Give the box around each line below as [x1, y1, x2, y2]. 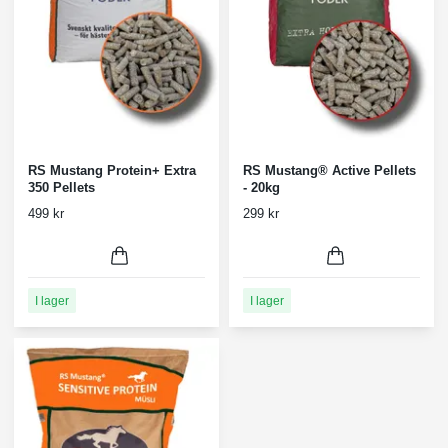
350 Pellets [28, 180, 95, 196]
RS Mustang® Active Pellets [243, 163, 417, 179]
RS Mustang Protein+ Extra [28, 163, 196, 179]
